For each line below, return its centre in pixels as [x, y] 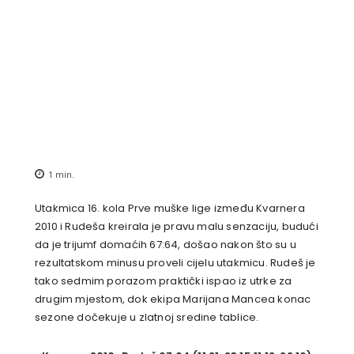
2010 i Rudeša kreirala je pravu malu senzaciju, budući [177, 227]
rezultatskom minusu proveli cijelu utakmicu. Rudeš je [175, 263]
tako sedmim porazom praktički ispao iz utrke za [164, 281]
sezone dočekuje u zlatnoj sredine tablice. [147, 318]
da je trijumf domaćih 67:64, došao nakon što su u [166, 245]
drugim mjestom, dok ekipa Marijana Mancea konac [173, 299]
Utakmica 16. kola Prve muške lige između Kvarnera [170, 209]
